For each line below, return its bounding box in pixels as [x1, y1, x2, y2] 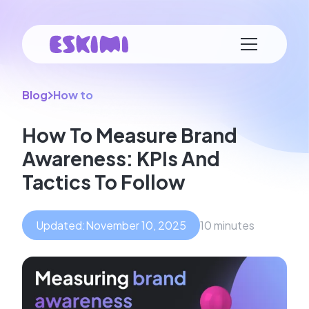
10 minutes [200, 218, 255, 232]
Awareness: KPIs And [22, 146, 220, 170]
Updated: [36, 218, 86, 232]
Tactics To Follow [22, 170, 186, 194]
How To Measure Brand [22, 123, 237, 147]
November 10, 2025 [86, 218, 186, 232]
